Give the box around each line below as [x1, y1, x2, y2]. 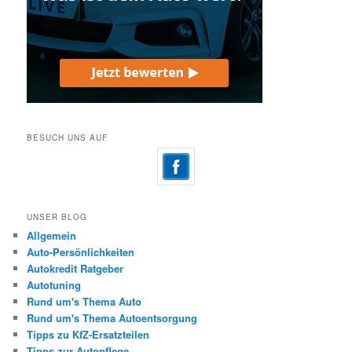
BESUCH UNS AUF [27, 132, 108, 144]
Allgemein [27, 227, 77, 243]
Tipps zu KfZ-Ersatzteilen [27, 326, 150, 342]
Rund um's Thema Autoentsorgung [27, 310, 198, 325]
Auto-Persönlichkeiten [27, 244, 135, 259]
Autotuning [27, 277, 82, 292]
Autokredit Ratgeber [27, 260, 124, 276]
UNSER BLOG [27, 211, 88, 222]
